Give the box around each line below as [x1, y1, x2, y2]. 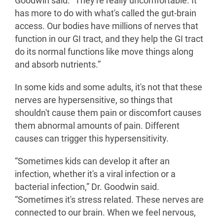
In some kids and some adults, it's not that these [15, 82, 202, 92]
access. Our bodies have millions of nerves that [15, 21, 198, 31]
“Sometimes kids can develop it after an [15, 156, 170, 166]
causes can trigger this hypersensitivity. [15, 133, 169, 144]
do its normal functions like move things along [15, 46, 193, 57]
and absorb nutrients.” [15, 59, 101, 70]
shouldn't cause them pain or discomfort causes [15, 108, 201, 118]
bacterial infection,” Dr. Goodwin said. [15, 182, 159, 192]
